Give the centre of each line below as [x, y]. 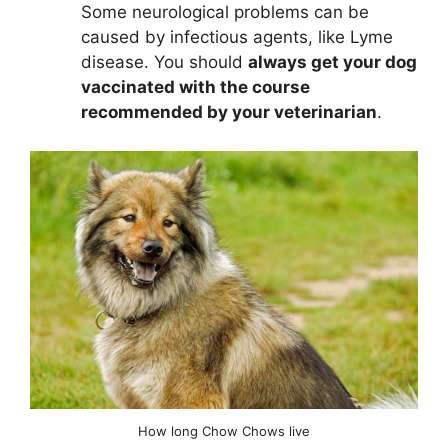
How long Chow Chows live [224, 431]
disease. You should [164, 62]
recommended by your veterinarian [229, 112]
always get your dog [332, 62]
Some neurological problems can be [225, 12]
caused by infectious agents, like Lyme [237, 37]
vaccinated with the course [195, 87]
